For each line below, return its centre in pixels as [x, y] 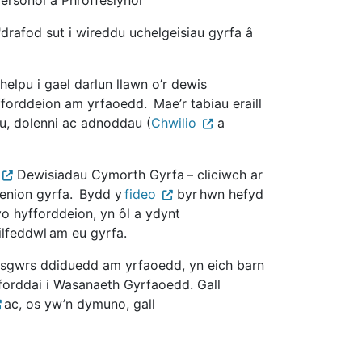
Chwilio [174, 122]
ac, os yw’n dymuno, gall [78, 303]
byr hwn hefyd [218, 194]
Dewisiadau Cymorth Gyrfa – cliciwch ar [138, 174]
